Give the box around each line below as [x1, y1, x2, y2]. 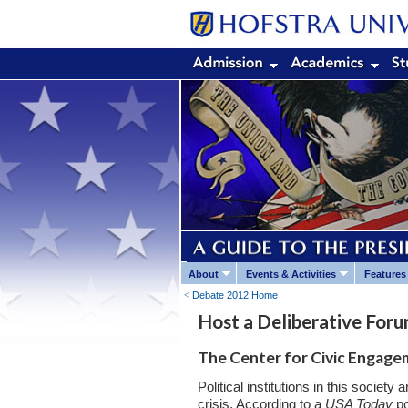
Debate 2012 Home [192, 290, 278, 301]
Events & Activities [246, 268, 337, 280]
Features [363, 268, 406, 280]
